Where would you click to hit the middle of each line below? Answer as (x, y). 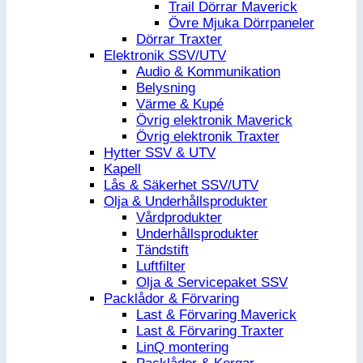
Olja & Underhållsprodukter (186, 202)
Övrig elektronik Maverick (214, 121)
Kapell (122, 169)
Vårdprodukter (179, 218)
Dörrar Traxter (179, 40)
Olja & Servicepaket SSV (212, 283)
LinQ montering (182, 348)
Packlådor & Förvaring (171, 299)
